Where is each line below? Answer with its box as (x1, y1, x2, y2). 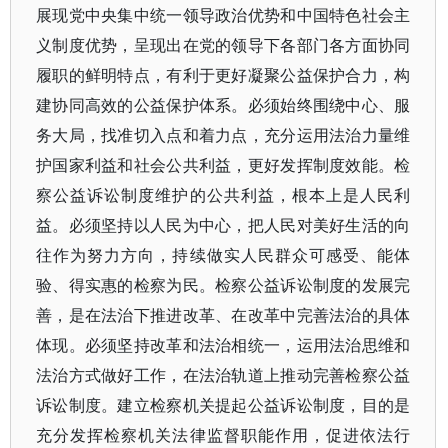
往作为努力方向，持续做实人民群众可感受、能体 (36, 244, 411, 266)
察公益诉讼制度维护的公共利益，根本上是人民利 (36, 184, 411, 206)
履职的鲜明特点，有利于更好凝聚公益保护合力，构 (36, 64, 411, 86)
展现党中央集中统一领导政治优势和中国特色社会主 (36, 4, 411, 26)
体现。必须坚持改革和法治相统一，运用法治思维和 (36, 334, 411, 356)
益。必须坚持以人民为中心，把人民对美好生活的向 (36, 214, 411, 236)
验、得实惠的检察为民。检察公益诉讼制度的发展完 (36, 274, 411, 296)
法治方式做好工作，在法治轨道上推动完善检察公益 (36, 364, 411, 386)
